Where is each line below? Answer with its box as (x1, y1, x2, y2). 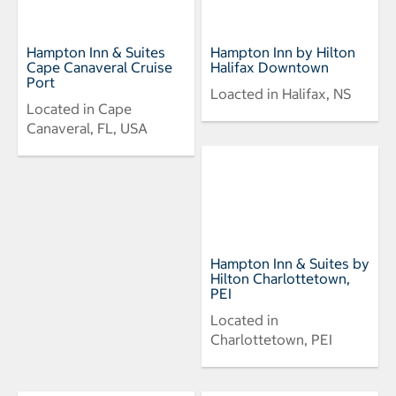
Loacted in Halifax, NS (210, 84, 351, 103)
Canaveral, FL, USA (27, 118, 148, 137)
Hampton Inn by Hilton (210, 42, 355, 61)
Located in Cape (27, 99, 132, 118)
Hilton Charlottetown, (210, 269, 350, 287)
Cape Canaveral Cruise (27, 57, 172, 76)
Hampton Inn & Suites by (210, 254, 369, 272)
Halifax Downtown (210, 57, 329, 76)
